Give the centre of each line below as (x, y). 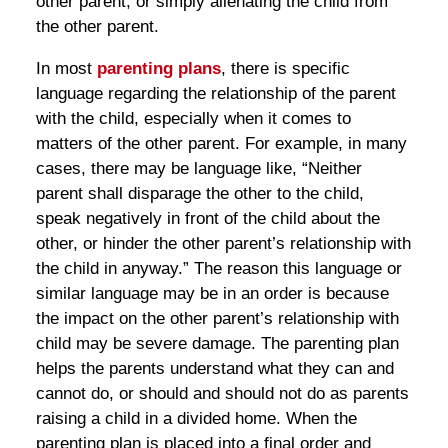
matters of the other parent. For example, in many (221, 143)
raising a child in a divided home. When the (196, 418)
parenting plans (158, 68)
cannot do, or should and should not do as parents (222, 393)
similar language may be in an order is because (212, 293)
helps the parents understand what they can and (214, 368)
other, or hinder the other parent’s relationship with (223, 243)
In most (66, 68)
